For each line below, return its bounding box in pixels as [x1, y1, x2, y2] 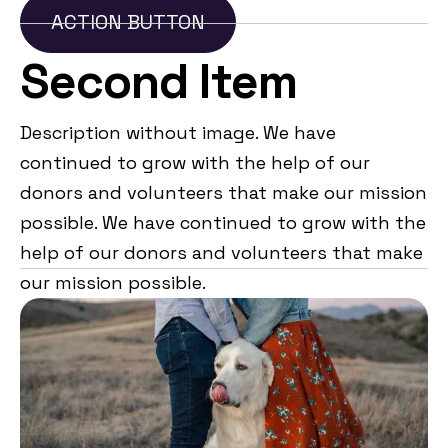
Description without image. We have [20, 120, 336, 144]
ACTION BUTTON [51, 8, 205, 35]
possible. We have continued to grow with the [20, 210, 426, 234]
